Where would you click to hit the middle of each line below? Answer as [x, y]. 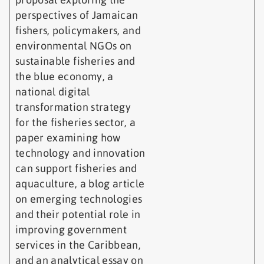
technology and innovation [80, 153]
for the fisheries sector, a [76, 123]
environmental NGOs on [74, 46]
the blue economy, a [65, 77]
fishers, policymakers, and [78, 31]
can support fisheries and [76, 169]
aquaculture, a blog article [80, 184]
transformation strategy [73, 107]
